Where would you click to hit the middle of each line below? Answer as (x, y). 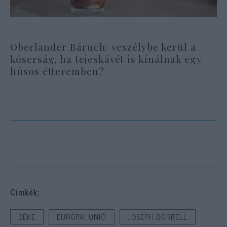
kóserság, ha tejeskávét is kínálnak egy (106, 59)
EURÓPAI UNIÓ (81, 217)
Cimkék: (25, 192)
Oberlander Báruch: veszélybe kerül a (103, 46)
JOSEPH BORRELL (157, 217)
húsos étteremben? (57, 71)
